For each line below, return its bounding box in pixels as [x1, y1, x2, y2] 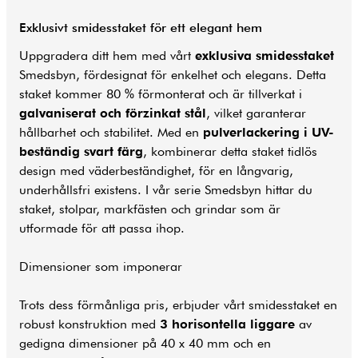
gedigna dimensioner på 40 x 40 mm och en [19, 335, 271, 351]
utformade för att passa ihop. [19, 220, 185, 236]
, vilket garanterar [206, 105, 306, 121]
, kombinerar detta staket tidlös [143, 143, 317, 159]
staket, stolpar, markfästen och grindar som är [19, 201, 280, 217]
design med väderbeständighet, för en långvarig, [19, 162, 293, 178]
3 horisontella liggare [160, 316, 295, 332]
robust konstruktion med [19, 316, 160, 332]
